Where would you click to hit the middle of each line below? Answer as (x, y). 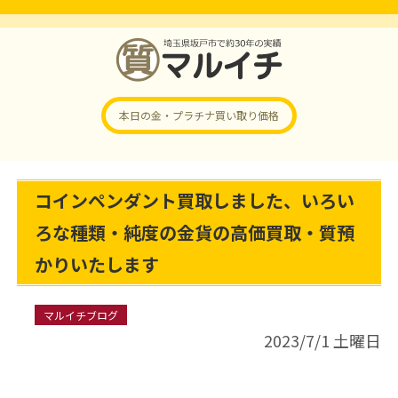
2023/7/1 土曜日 (323, 340)
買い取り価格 (247, 115)
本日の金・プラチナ (167, 115)
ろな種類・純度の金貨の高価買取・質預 (194, 232)
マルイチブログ (80, 315)
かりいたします (96, 264)
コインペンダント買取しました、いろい (194, 200)
